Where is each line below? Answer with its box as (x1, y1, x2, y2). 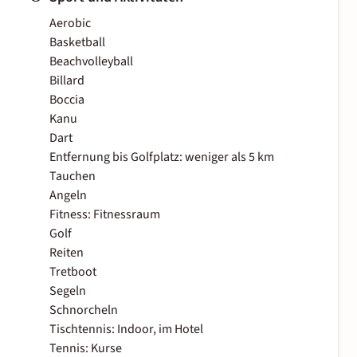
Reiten (49, 244, 84, 262)
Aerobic (49, 14, 91, 33)
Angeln (49, 186, 87, 205)
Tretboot (49, 263, 96, 281)
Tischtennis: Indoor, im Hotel (49, 320, 203, 339)
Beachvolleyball (49, 53, 133, 71)
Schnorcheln (49, 301, 118, 320)
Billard (49, 72, 84, 90)
